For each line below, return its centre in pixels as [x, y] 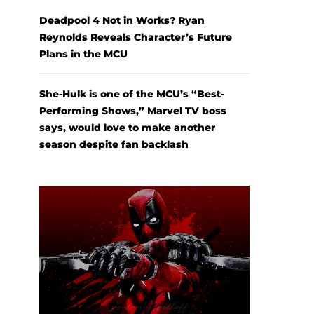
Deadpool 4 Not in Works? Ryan [122, 21]
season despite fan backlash [114, 145]
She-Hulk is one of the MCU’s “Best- [132, 94]
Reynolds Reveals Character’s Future [136, 37]
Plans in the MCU [83, 54]
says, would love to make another [127, 128]
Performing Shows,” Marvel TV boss [133, 111]
